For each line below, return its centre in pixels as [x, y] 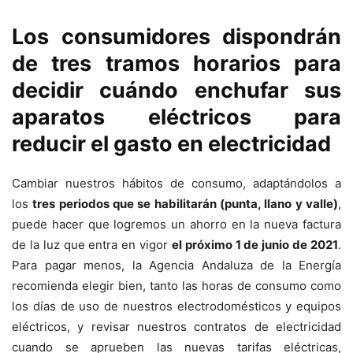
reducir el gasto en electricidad [171, 144]
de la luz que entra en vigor [92, 245]
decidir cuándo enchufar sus [176, 91]
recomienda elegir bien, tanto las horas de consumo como [176, 286]
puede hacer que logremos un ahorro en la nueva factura [176, 225]
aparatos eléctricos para [176, 117]
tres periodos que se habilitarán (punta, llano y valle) [186, 204]
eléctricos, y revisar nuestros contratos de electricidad [176, 327]
